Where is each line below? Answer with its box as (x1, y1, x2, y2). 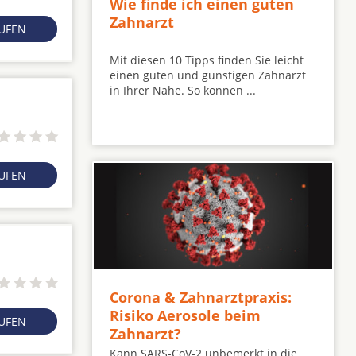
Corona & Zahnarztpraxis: (110, 288, 292, 308)
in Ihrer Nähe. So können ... (110, 83, 256, 99)
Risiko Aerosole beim (110, 306, 261, 326)
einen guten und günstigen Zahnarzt (110, 68, 306, 83)
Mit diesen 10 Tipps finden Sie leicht (110, 52, 304, 68)
